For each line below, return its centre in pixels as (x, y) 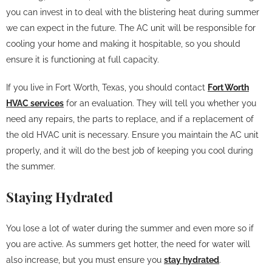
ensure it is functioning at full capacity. (83, 59)
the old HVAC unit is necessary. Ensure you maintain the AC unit (132, 135)
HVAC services (35, 103)
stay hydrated (192, 260)
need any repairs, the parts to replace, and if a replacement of (130, 119)
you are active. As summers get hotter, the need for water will (128, 244)
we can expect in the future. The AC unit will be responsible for (131, 28)
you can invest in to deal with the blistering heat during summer (133, 12)
